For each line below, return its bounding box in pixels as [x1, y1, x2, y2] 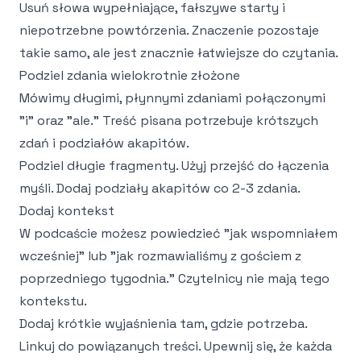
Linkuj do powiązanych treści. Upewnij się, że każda [19, 338, 332, 355]
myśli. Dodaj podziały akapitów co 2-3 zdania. [19, 180, 301, 197]
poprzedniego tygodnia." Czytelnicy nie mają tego [19, 270, 330, 287]
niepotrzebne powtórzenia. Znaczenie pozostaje [19, 22, 319, 39]
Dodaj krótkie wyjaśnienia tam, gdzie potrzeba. [19, 315, 307, 332]
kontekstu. [19, 293, 87, 309]
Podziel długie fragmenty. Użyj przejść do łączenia [19, 157, 329, 174]
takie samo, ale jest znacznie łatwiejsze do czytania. [19, 44, 338, 61]
